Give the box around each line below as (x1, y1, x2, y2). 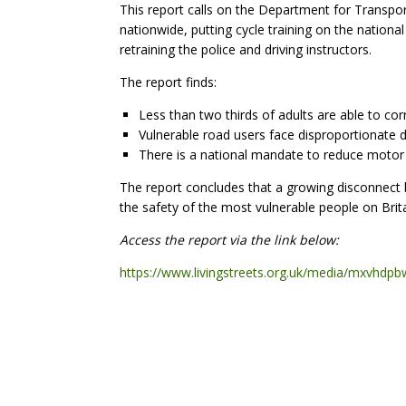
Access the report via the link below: (120, 231, 339, 248)
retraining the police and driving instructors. (120, 41, 375, 58)
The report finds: (120, 73, 220, 91)
